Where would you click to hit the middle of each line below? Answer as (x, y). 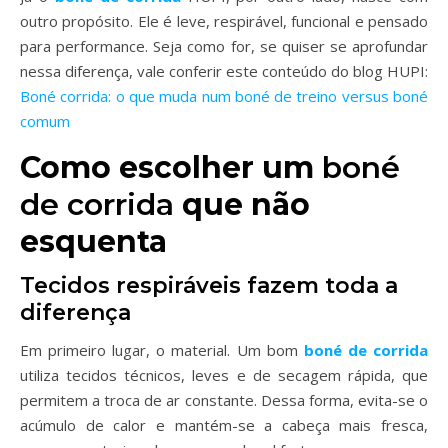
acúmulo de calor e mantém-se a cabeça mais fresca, (224, 425)
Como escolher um (171, 167)
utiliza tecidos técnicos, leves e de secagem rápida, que (224, 375)
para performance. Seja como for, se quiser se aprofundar (224, 46)
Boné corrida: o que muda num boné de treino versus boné (224, 96)
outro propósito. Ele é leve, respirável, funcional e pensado (224, 21)
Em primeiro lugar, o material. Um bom (162, 350)
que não (242, 204)
